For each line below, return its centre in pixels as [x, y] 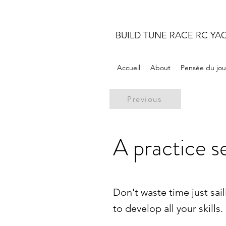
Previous [144, 99]
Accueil [129, 68]
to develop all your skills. [168, 208]
